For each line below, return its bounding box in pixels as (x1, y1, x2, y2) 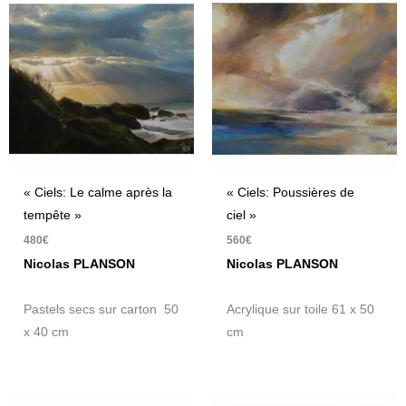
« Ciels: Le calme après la (24, 186, 173, 200)
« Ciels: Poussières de (227, 186, 355, 200)
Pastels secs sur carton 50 (24, 303, 179, 317)
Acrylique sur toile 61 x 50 (227, 303, 375, 317)
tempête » (24, 208, 82, 223)
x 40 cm (24, 325, 70, 340)
